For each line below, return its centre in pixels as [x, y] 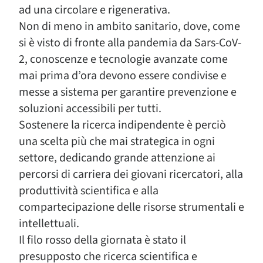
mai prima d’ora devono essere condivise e [123, 76]
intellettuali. [49, 224]
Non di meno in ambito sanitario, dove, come [129, 26]
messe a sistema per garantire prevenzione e [128, 92]
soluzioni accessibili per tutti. [90, 109]
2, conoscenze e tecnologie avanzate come [123, 59]
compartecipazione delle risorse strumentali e [131, 207]
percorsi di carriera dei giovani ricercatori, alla [131, 174]
